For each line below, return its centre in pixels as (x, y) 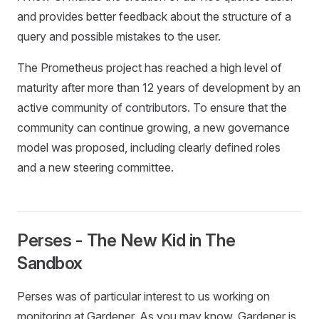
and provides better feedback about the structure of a (154, 16)
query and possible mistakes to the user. (119, 36)
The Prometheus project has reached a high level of (150, 67)
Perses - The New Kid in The (126, 240)
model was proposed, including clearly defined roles (149, 147)
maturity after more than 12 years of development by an (159, 87)
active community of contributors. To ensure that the (152, 107)
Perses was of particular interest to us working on (143, 296)
